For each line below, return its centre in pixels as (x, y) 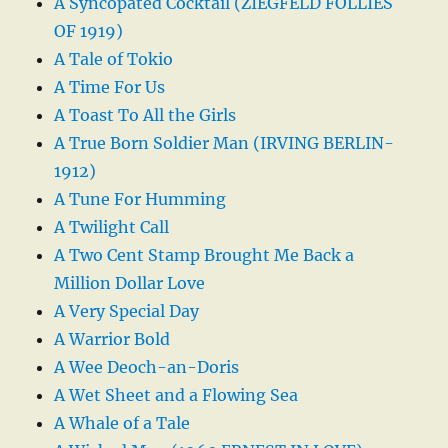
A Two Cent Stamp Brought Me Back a (204, 255)
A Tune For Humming (140, 199)
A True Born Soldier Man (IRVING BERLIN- (224, 143)
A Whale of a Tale (122, 423)
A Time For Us (110, 87)
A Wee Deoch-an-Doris (147, 367)
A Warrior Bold (112, 339)
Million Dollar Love (130, 283)
